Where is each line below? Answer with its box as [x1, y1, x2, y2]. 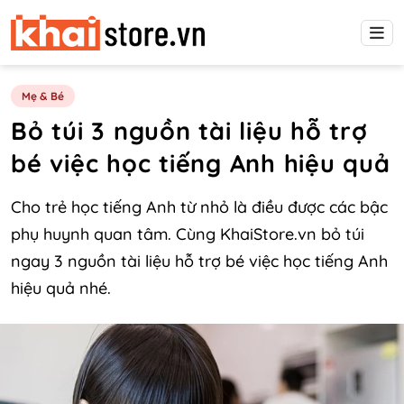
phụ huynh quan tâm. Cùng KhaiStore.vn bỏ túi [11, 224, 364, 244]
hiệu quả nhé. [11, 278, 111, 298]
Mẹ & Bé [22, 89, 64, 103]
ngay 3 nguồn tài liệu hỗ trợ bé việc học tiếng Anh [11, 251, 388, 271]
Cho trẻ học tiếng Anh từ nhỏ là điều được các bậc [11, 197, 388, 217]
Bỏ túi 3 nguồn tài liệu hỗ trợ [11, 115, 368, 146]
